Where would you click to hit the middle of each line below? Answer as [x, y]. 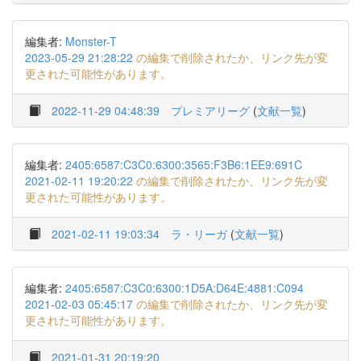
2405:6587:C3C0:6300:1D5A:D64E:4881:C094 [185, 288]
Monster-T [91, 41]
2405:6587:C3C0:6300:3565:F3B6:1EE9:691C [184, 164]
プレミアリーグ [210, 110]
